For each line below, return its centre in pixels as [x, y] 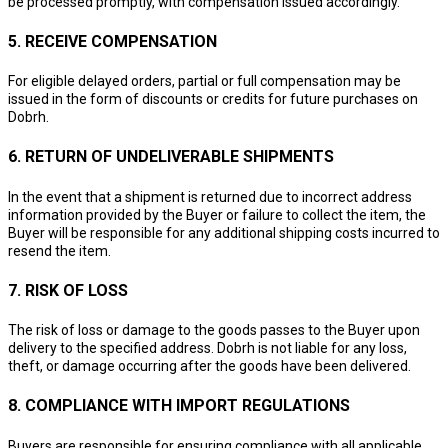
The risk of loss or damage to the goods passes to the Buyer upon [214, 330]
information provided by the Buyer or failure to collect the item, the [217, 214]
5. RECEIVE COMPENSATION [112, 41]
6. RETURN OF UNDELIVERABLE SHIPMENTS [171, 157]
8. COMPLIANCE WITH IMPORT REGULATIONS [179, 406]
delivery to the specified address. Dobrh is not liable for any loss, [207, 348]
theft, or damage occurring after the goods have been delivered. [209, 366]
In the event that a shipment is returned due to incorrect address [210, 196]
